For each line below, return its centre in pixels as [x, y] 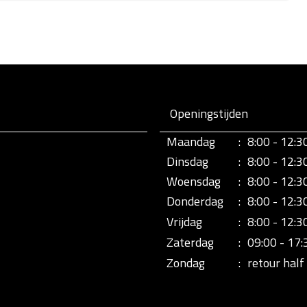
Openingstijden [209, 113]
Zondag [186, 263]
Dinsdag [187, 161]
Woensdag [194, 181]
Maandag [191, 142]
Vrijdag [184, 222]
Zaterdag [190, 242]
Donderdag [195, 201]
